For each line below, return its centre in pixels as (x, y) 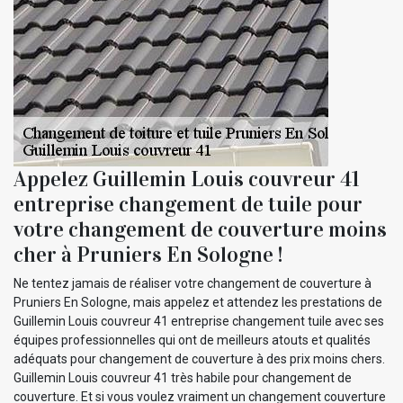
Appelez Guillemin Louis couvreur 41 (187, 179)
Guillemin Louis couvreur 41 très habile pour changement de (183, 377)
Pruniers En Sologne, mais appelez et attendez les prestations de (198, 302)
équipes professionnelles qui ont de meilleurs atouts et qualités (192, 340)
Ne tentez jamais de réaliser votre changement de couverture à (193, 283)
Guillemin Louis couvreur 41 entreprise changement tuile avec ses (199, 321)
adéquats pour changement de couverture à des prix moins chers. (199, 358)
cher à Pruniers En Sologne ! (148, 254)
